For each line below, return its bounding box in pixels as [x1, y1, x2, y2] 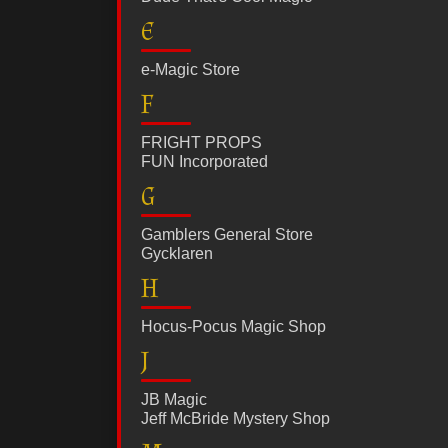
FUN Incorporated [141, 153, 268, 171]
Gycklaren [141, 245, 213, 263]
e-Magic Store [141, 61, 240, 79]
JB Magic [141, 391, 207, 409]
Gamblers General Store [141, 226, 313, 244]
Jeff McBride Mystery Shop [141, 410, 330, 428]
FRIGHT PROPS [141, 134, 262, 152]
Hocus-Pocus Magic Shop [141, 318, 326, 336]
